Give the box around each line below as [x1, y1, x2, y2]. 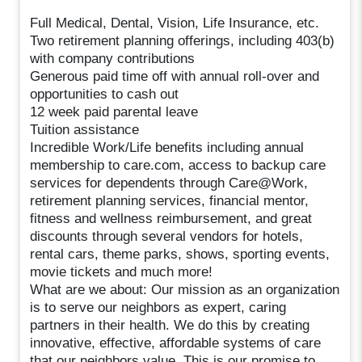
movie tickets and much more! [30, 263, 213, 280]
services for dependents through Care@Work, [30, 175, 309, 191]
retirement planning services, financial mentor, [30, 192, 309, 208]
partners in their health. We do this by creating [30, 317, 310, 333]
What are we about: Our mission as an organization [30, 281, 340, 297]
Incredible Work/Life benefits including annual [30, 139, 305, 155]
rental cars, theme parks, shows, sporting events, [30, 246, 330, 262]
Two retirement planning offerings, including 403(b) [30, 32, 335, 48]
